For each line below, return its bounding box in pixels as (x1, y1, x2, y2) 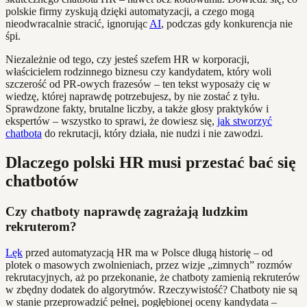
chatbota (5, 127, 42, 139)
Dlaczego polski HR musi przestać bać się (5, 153, 296, 171)
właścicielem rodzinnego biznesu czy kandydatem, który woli (5, 65, 271, 77)
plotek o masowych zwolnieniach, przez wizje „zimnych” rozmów (5, 259, 293, 271)
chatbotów (5, 171, 78, 190)
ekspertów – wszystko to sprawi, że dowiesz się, (5, 114, 217, 127)
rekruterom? (5, 219, 77, 234)
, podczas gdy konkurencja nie (161, 17, 293, 29)
